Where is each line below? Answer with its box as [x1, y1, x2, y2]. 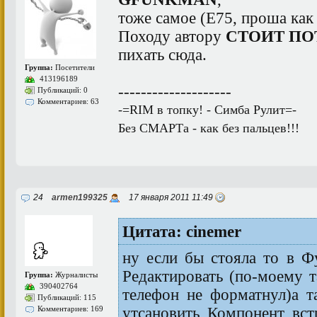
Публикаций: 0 [38, 86, 88, 94]
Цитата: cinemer [122, 222, 241, 241]
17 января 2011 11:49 [122, 192, 215, 202]
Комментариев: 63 [38, 97, 99, 105]
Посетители [53, 63, 95, 71]
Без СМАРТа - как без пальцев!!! [118, 121, 299, 135]
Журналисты [53, 270, 98, 279]
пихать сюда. [118, 45, 207, 64]
